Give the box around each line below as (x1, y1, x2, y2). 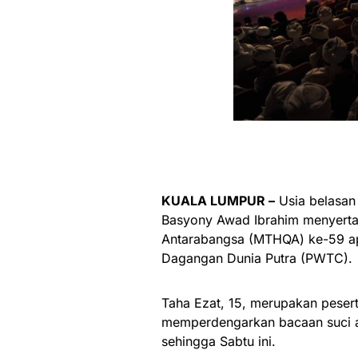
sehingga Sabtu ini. (161, 332, 276, 349)
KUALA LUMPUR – (161, 192, 275, 209)
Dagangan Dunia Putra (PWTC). (161, 249, 352, 266)
